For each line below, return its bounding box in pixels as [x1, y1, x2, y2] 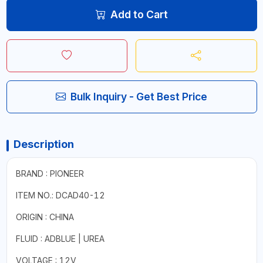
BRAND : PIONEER [15, 168, 84, 178]
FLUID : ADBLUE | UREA [15, 233, 104, 244]
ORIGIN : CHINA [15, 211, 74, 222]
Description [13, 137, 74, 150]
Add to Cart [110, 8, 168, 21]
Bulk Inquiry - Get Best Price [70, 90, 207, 103]
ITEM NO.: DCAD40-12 [15, 190, 105, 200]
